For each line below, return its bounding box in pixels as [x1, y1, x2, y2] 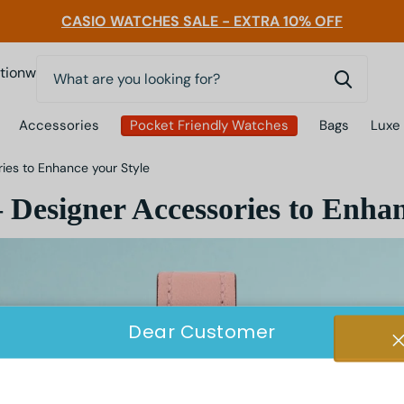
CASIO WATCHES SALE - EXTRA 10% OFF [61, 12, 343, 31]
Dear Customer [128, 318, 276, 344]
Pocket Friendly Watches [130, 116, 289, 135]
